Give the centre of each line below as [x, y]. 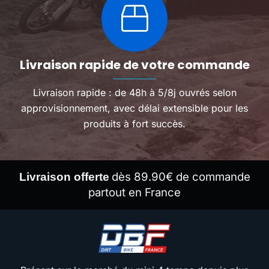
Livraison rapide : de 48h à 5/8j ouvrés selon [134, 93]
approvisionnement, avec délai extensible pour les [134, 108]
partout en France [134, 193]
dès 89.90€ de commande [181, 177]
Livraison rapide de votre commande [134, 65]
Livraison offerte [64, 177]
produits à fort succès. [134, 124]
